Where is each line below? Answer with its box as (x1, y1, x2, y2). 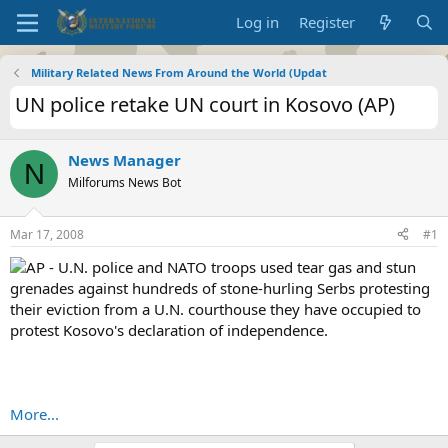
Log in (236, 12, 280, 32)
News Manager (68, 150, 181, 170)
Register (299, 12, 356, 32)
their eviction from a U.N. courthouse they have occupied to (10, 298, 421, 319)
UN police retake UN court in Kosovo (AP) (15, 91, 395, 118)
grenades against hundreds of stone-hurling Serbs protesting (10, 277, 430, 298)
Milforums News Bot (68, 174, 181, 191)
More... (10, 403, 59, 424)
